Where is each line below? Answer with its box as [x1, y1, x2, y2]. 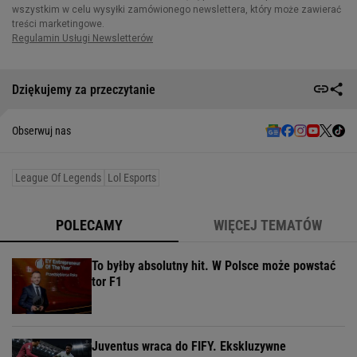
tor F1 [92, 274, 122, 290]
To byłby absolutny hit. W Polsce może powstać [92, 258, 335, 274]
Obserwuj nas [12, 124, 71, 138]
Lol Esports [108, 171, 156, 185]
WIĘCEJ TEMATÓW [214, 217, 322, 234]
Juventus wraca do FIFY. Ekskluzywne [92, 339, 286, 355]
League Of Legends [15, 171, 101, 185]
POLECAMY [56, 217, 123, 234]
